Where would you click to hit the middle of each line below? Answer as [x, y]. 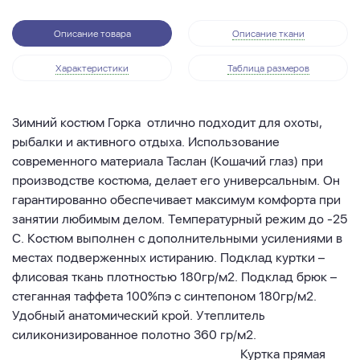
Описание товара [92, 34]
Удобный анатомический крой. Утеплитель [139, 316]
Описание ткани [268, 34]
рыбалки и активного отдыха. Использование [146, 142]
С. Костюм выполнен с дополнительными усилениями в [177, 239]
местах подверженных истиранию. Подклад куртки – [168, 258]
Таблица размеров [268, 69]
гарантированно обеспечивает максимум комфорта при [176, 200]
